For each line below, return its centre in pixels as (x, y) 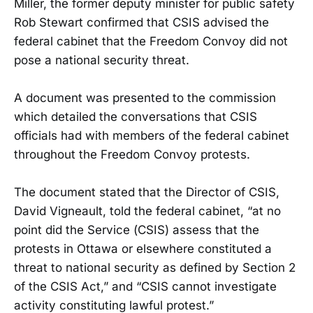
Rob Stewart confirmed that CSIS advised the (141, 22)
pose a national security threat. (102, 60)
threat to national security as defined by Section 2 (155, 268)
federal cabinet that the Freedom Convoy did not (151, 41)
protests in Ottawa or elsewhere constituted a (143, 249)
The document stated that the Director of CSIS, (147, 192)
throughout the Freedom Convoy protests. (132, 154)
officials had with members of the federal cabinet (152, 135)
